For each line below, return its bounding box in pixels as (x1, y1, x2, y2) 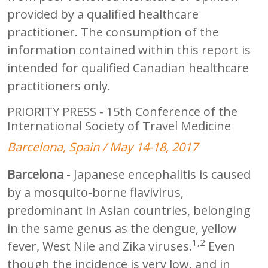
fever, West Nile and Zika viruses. (7, 237, 192, 254)
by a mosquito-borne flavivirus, (7, 184, 184, 200)
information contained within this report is (7, 41, 251, 58)
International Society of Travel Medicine (7, 117, 231, 134)
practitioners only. (7, 77, 111, 94)
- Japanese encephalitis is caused (66, 166, 251, 182)
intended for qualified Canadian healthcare (7, 59, 249, 76)
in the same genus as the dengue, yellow (7, 220, 237, 236)
